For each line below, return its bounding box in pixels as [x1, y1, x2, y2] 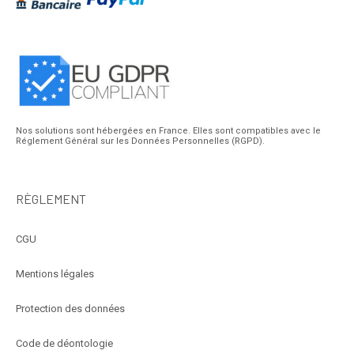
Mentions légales [16, 268, 94, 281]
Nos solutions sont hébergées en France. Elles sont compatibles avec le [16, 125, 321, 136]
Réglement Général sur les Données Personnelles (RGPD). [16, 135, 265, 146]
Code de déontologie [16, 337, 113, 350]
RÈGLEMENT [16, 191, 86, 207]
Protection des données [16, 303, 125, 315]
